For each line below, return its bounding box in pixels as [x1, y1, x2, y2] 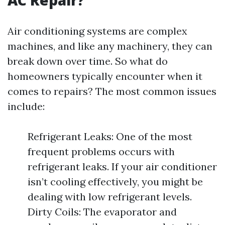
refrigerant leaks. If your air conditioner [28, 160, 217, 173]
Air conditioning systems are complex [8, 25, 187, 37]
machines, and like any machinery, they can [8, 40, 212, 52]
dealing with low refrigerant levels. [28, 190, 192, 203]
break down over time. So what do [8, 55, 168, 67]
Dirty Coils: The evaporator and [28, 205, 177, 218]
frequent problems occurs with [28, 145, 175, 158]
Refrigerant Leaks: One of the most [28, 130, 192, 143]
